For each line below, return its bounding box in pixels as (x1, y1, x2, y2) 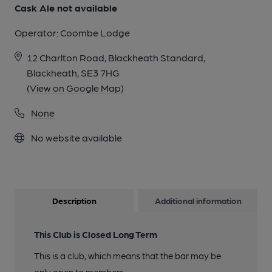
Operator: (15, 27, 60, 38)
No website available (29, 132, 122, 143)
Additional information (154, 195, 242, 205)
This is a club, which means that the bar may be (34, 250, 221, 261)
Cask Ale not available (15, 2, 117, 13)
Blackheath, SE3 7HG (27, 67, 120, 78)
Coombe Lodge (60, 27, 130, 38)
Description (52, 195, 97, 205)
